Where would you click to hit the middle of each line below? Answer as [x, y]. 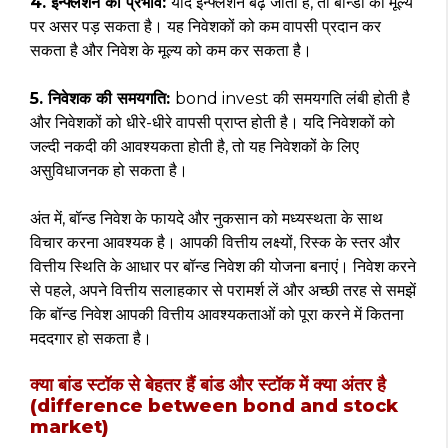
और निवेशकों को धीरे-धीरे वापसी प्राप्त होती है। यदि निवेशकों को [212, 122]
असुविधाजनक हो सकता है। [109, 170]
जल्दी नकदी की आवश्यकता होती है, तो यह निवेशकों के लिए [194, 146]
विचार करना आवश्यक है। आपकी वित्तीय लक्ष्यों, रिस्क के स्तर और [215, 242]
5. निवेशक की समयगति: [102, 98]
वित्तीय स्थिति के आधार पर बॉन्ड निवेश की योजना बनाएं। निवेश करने [223, 266]
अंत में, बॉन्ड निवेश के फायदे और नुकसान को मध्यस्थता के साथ [206, 218]
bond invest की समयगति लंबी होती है [292, 98]
